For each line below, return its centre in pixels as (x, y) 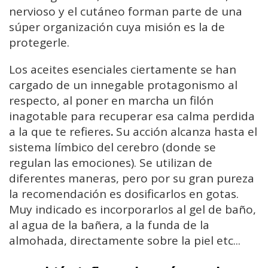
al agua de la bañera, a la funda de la (109, 225)
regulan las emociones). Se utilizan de (111, 162)
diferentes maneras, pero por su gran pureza (132, 178)
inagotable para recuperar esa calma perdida (132, 116)
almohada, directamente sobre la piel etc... (125, 240)
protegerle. (39, 42)
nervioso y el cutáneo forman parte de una (126, 11)
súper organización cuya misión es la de (117, 27)
